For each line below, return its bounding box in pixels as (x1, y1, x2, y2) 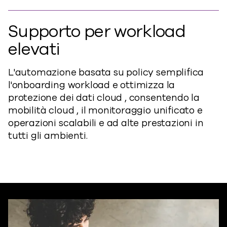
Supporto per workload (8, 20, 186, 43)
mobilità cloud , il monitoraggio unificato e (8, 104, 203, 117)
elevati (8, 38, 60, 61)
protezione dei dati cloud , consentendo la (8, 91, 200, 104)
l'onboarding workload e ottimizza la (8, 79, 175, 92)
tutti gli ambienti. (8, 129, 88, 142)
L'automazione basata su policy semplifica (8, 66, 204, 79)
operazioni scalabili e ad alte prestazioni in (8, 117, 204, 130)
